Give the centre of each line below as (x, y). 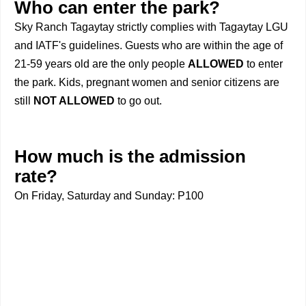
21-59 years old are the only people (101, 64)
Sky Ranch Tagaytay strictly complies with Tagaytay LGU (151, 27)
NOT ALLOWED (74, 101)
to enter (265, 64)
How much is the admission (130, 156)
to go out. (138, 101)
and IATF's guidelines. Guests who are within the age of (149, 45)
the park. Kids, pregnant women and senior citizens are (147, 82)
